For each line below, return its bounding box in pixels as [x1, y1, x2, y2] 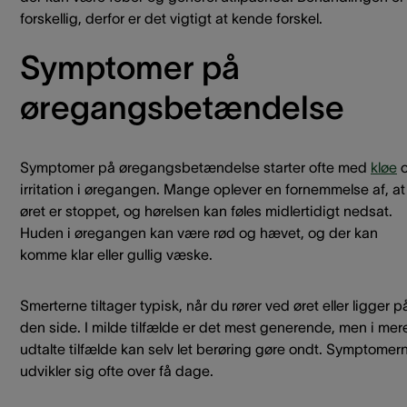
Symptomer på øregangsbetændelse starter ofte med [20, 159, 371, 175]
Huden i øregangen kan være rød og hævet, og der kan [20, 224, 378, 241]
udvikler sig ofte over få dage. [20, 362, 213, 379]
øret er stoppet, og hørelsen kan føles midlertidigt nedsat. [20, 203, 392, 219]
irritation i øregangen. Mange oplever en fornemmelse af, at [20, 181, 405, 197]
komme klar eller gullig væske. [20, 246, 213, 263]
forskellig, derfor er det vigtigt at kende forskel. [20, 10, 323, 26]
